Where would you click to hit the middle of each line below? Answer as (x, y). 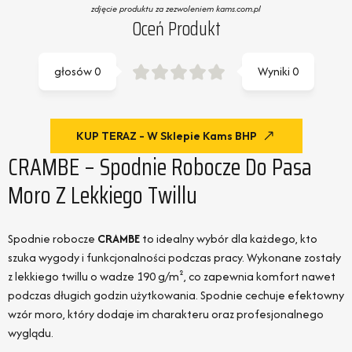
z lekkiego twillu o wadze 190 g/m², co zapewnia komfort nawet (172, 276)
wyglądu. (31, 332)
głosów (73, 71)
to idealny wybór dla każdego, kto (229, 238)
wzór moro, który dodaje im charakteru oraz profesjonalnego (166, 313)
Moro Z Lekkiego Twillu (103, 195)
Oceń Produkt (176, 29)
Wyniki (273, 71)
